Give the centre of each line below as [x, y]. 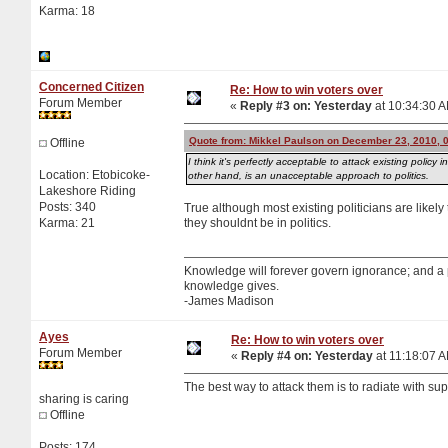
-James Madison [229, 300]
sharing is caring [84, 398]
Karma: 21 [67, 222]
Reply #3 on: [275, 105]
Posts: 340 [67, 206]
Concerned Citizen [91, 86]
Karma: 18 [67, 10]
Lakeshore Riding [87, 190]
